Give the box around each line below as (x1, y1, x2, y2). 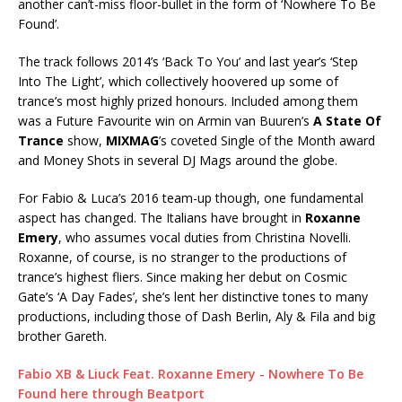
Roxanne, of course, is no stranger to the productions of (18, 248, 346, 266)
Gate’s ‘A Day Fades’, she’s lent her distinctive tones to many (18, 287, 368, 305)
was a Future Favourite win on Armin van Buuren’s (18, 111, 313, 129)
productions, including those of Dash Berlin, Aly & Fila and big (18, 307, 375, 325)
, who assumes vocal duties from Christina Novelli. (58, 228, 351, 246)
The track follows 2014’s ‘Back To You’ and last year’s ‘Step (18, 52, 358, 70)
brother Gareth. (18, 327, 107, 345)
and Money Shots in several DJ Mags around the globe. (18, 151, 337, 169)
